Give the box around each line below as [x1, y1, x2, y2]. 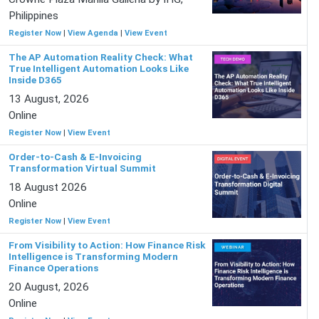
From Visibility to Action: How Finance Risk [8, 239, 206, 251]
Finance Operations [8, 262, 98, 273]
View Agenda [67, 28, 118, 38]
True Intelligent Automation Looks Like [8, 63, 189, 74]
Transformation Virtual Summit [8, 162, 156, 174]
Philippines [8, 9, 58, 22]
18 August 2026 [8, 181, 87, 194]
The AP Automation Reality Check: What [8, 51, 193, 63]
